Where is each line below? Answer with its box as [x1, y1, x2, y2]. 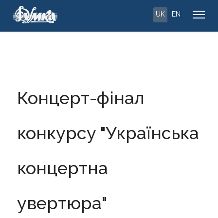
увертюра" [17, 193, 107, 213]
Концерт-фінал [17, 88, 145, 108]
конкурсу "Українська [17, 123, 199, 143]
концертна [17, 158, 108, 178]
